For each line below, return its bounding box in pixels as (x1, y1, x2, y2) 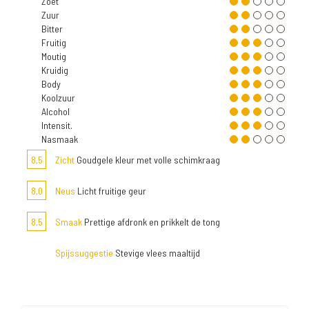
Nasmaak (41, 132, 78, 145)
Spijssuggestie (55, 246, 113, 259)
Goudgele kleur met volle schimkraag (74, 153, 220, 166)
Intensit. (41, 119, 72, 131)
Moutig (41, 50, 66, 62)
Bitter (41, 22, 63, 34)
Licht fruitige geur (75, 184, 146, 197)
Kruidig (41, 63, 68, 76)
